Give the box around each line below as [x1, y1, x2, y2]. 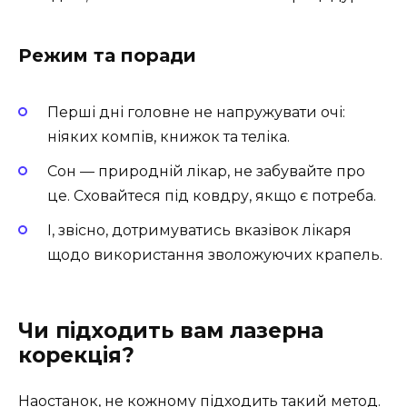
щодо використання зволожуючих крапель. [47, 245, 382, 263]
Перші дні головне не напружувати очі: [47, 103, 345, 121]
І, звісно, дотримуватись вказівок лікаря [47, 221, 352, 239]
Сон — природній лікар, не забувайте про [47, 162, 365, 180]
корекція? [18, 342, 134, 369]
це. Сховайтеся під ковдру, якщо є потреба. [47, 186, 376, 204]
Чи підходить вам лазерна [18, 318, 323, 344]
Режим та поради [18, 45, 196, 67]
